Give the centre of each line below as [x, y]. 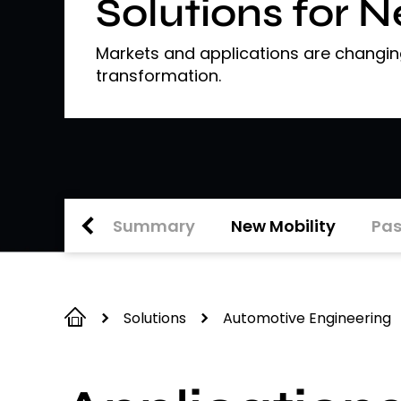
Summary [154, 226]
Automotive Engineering [307, 318]
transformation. [158, 76]
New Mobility [283, 226]
